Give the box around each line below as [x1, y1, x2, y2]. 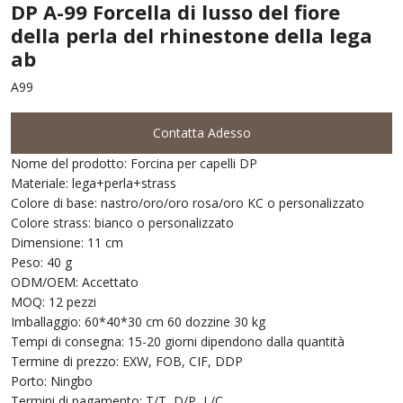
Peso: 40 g [11, 254, 72, 271]
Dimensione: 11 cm [11, 234, 123, 251]
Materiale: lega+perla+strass [11, 175, 176, 192]
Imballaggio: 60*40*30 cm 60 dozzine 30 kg [11, 313, 265, 330]
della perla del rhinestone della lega [11, 22, 372, 49]
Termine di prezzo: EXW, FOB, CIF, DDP [11, 353, 243, 370]
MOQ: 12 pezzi [11, 293, 96, 310]
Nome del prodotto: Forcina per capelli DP [11, 155, 257, 172]
